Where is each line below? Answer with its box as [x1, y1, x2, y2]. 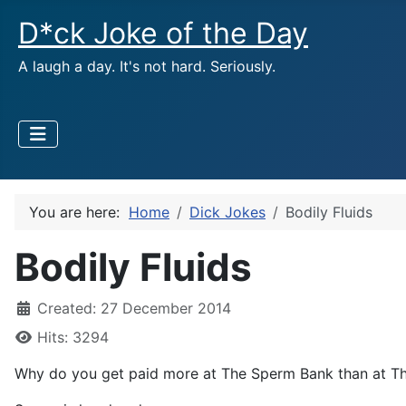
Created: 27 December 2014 [37, 299, 231, 317]
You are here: [29, 203, 129, 221]
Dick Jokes [189, 203, 266, 221]
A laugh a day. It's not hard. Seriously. [18, 57, 275, 75]
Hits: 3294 [37, 328, 109, 346]
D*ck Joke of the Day [18, 15, 308, 51]
